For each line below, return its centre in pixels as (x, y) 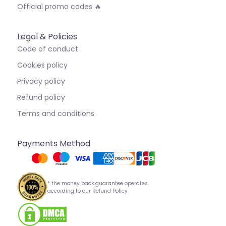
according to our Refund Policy (88, 191)
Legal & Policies (47, 37)
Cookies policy (42, 65)
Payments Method (54, 144)
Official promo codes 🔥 (59, 7)
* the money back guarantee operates (98, 183)
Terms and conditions (56, 114)
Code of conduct (48, 49)
